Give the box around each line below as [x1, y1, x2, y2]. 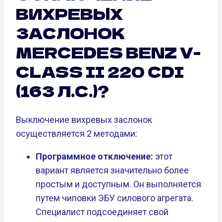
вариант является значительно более [36, 165, 189, 175]
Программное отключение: [36, 151, 153, 162]
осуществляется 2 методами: [16, 128, 137, 139]
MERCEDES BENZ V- [16, 41, 201, 63]
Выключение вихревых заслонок [16, 114, 152, 125]
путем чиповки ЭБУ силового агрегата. [36, 192, 193, 203]
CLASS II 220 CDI [16, 60, 184, 82]
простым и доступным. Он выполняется [36, 178, 201, 189]
